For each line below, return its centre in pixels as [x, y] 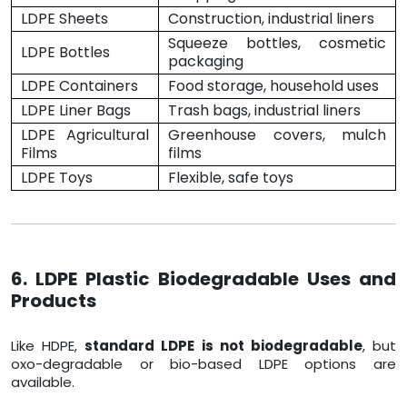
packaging [206, 62]
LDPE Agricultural [85, 135]
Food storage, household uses [273, 86]
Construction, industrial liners [271, 19]
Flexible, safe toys [231, 178]
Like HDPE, [48, 346]
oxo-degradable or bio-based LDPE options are [203, 364]
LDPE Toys [57, 178]
